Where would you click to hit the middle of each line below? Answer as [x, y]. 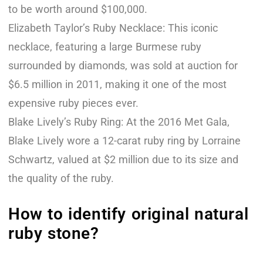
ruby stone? [54, 233]
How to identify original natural [129, 214]
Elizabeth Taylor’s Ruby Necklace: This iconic [113, 28]
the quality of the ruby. [61, 178]
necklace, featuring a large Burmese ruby [105, 46]
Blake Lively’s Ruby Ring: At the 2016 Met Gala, [119, 122]
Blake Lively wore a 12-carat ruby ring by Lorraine [124, 140]
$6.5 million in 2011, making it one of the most [117, 84]
